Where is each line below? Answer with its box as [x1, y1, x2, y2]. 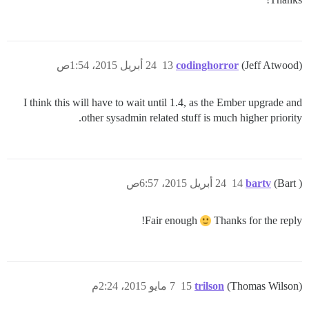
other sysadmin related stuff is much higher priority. [81, 112, 302, 123]
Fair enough [145, 215, 200, 226]
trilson [195, 280, 224, 292]
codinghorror [176, 59, 239, 71]
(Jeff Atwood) [241, 59, 302, 71]
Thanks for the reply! [211, 215, 302, 226]
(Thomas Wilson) [227, 280, 302, 292]
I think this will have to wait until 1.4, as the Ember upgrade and [23, 97, 302, 108]
